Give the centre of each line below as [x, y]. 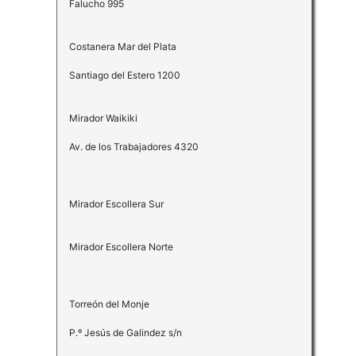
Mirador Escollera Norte [121, 247]
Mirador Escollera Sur [116, 204]
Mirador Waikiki [103, 118]
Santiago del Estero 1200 [124, 75]
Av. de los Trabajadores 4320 [133, 147]
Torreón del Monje [109, 304]
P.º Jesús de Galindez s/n [125, 333]
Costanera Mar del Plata [122, 47]
